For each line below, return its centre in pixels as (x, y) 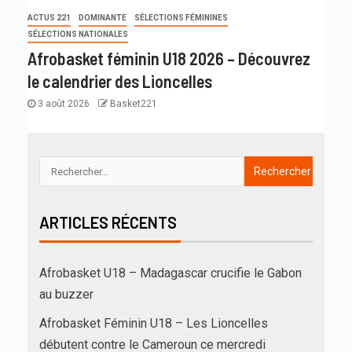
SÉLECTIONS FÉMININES (181, 18)
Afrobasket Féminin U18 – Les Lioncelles (154, 323)
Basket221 (134, 104)
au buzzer (66, 294)
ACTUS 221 (49, 18)
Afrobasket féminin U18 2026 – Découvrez (169, 58)
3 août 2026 (64, 104)
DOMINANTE (103, 18)
